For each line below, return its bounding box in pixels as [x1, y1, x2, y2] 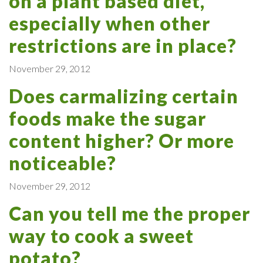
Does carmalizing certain [9, 84, 238, 107]
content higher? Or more [9, 129, 234, 152]
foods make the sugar [9, 106, 206, 130]
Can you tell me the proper [9, 201, 250, 225]
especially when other [9, 11, 210, 35]
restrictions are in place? [9, 33, 237, 57]
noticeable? [9, 151, 116, 174]
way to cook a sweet [9, 224, 194, 247]
